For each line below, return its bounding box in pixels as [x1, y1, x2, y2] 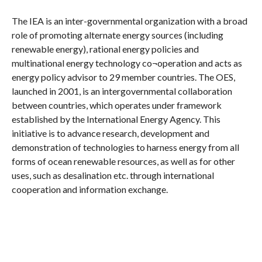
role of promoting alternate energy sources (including [11, 29, 223, 40]
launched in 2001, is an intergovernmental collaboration [11, 85, 232, 96]
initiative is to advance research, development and [11, 127, 209, 139]
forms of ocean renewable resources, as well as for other [11, 155, 235, 167]
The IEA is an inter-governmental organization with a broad [11, 15, 247, 26]
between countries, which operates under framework [11, 99, 222, 111]
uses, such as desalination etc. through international [11, 169, 214, 181]
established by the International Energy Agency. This [11, 113, 220, 125]
